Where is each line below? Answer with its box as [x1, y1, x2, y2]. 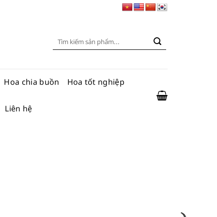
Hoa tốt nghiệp [67, 77, 125, 87]
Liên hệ [5, 103, 32, 114]
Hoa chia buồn [4, 77, 60, 87]
